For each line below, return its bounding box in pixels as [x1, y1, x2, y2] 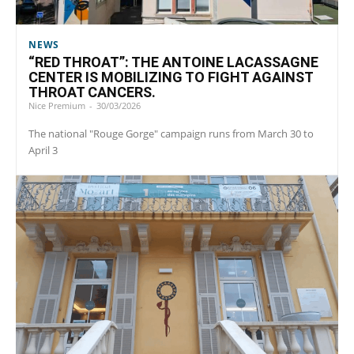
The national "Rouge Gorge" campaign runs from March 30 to [28, 126, 314, 141]
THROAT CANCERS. [28, 84, 156, 101]
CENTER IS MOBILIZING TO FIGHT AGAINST [28, 69, 314, 86]
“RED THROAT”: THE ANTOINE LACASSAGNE [28, 54, 318, 71]
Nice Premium [28, 100, 85, 112]
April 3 [28, 143, 58, 158]
